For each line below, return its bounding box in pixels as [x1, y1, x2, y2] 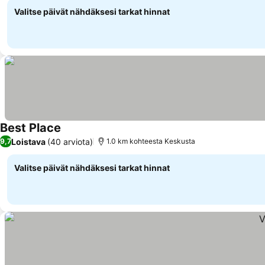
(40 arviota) [47, 136, 93, 147]
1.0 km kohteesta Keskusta [106, 137, 195, 146]
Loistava [11, 136, 46, 147]
